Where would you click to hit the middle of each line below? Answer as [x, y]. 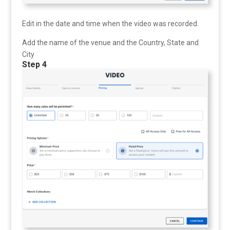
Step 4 [34, 65]
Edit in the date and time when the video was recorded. [110, 24]
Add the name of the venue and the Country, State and [110, 43]
